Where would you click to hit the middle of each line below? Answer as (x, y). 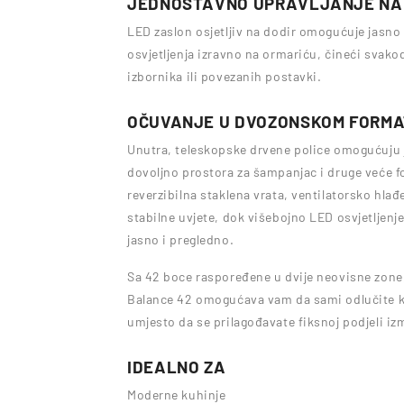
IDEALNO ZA (177, 367)
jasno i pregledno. (181, 239)
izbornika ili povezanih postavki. (225, 76)
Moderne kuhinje (177, 395)
